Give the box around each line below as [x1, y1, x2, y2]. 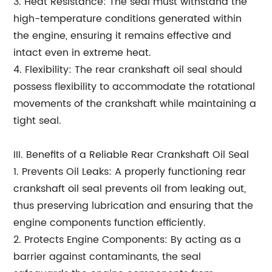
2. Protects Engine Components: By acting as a [13, 232, 242, 248]
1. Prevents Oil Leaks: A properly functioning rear [13, 164, 246, 180]
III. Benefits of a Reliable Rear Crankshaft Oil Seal [13, 147, 250, 163]
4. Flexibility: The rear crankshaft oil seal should [13, 62, 243, 78]
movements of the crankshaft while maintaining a [13, 96, 257, 112]
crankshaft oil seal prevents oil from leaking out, [13, 181, 246, 197]
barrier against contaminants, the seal [13, 249, 202, 265]
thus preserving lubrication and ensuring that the [13, 198, 254, 214]
